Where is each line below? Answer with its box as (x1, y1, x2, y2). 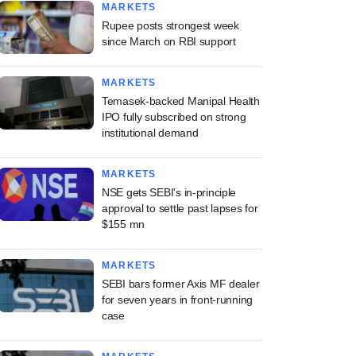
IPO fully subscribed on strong (102, 110, 246, 123)
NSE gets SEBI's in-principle (102, 186, 237, 199)
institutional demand (102, 126, 199, 139)
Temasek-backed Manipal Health (102, 95, 260, 107)
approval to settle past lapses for (102, 202, 258, 215)
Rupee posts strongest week (102, 19, 239, 32)
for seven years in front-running (102, 293, 253, 306)
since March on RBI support (102, 35, 236, 48)
